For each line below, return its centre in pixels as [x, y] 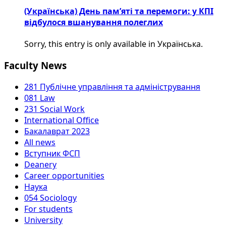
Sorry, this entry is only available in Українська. [114, 44]
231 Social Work [54, 109]
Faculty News [35, 65]
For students [48, 209]
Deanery [40, 164]
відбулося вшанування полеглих [94, 22]
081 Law [40, 98]
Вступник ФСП [52, 153]
